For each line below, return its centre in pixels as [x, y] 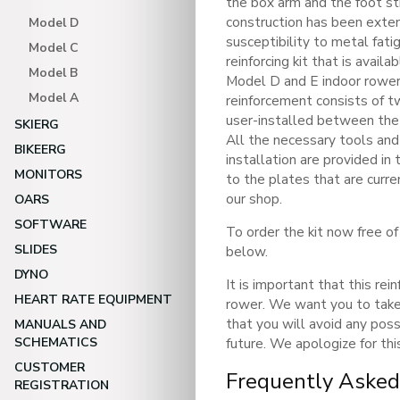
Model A [54, 98]
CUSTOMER [50, 367]
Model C [54, 48]
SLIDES [36, 250]
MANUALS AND [60, 325]
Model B [53, 73]
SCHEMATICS [56, 342]
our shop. [254, 199]
